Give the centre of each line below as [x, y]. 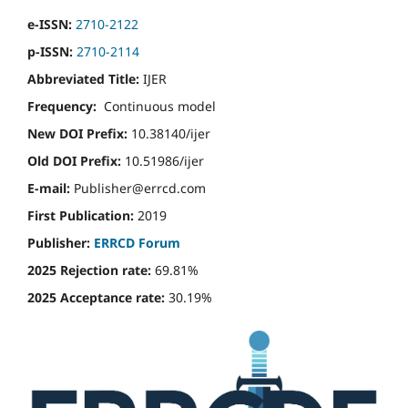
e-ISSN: [50, 24]
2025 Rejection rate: [89, 270]
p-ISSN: [52, 51]
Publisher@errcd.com [138, 188]
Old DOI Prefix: [76, 160]
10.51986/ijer [164, 160]
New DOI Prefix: [77, 133]
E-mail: [49, 188]
